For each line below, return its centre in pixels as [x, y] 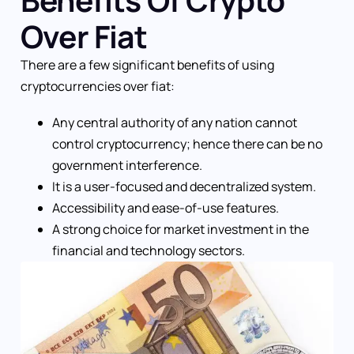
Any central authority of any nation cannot [175, 123]
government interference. [127, 166]
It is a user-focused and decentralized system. [184, 187]
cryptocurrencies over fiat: [98, 87]
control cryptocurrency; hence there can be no [187, 144]
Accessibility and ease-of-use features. [166, 208]
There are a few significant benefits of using [147, 65]
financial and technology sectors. [149, 251]
